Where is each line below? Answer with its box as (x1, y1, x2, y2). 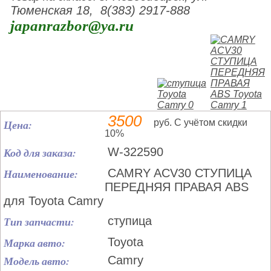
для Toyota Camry (4, 194, 103, 207)
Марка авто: (4, 235, 65, 250)
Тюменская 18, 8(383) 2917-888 (10, 4, 191, 17)
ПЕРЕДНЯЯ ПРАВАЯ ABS (105, 180, 249, 194)
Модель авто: (4, 253, 70, 269)
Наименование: (4, 166, 78, 181)
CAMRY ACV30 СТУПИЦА (108, 166, 252, 180)
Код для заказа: (4, 145, 76, 160)
